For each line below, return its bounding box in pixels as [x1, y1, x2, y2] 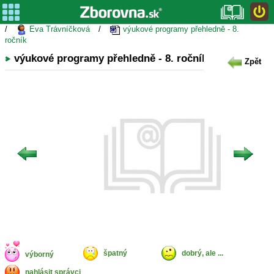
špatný [103, 249, 127, 258]
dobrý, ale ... [182, 249, 223, 258]
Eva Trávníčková [27, 24, 90, 34]
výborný [25, 250, 54, 259]
